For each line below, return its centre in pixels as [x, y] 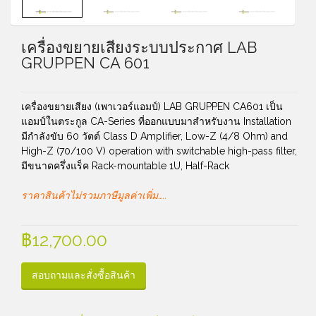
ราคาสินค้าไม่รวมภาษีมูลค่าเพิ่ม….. [94, 195]
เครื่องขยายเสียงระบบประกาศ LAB [139, 47]
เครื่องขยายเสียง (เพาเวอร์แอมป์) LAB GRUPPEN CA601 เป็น [152, 107]
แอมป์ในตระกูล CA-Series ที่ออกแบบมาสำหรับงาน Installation [156, 121]
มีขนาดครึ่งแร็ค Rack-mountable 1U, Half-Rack [125, 166]
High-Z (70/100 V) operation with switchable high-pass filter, [159, 151]
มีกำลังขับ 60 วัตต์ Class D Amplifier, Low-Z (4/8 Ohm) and [154, 136]
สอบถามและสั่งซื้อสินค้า [84, 275]
